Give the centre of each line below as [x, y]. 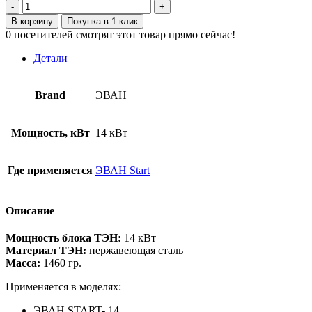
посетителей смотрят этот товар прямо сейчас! [125, 34]
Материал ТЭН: [46, 251]
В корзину [32, 21]
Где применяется [50, 170]
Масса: [23, 263]
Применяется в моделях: [63, 287]
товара [37, 17]
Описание [30, 211]
